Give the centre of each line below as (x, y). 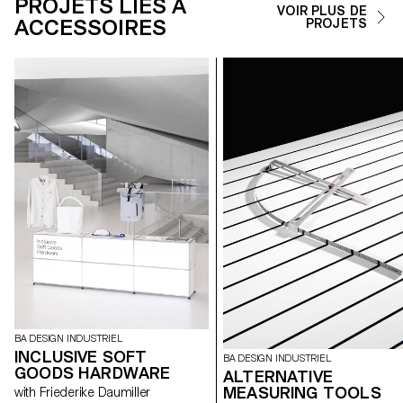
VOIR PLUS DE (322, 10)
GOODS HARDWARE (93, 373)
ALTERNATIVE (278, 376)
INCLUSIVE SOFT (81, 357)
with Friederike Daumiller (94, 393)
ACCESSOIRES (90, 27)
